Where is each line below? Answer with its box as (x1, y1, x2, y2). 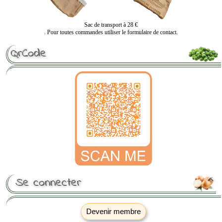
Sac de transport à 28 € (84, 21, 138, 29)
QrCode (10, 45, 46, 63)
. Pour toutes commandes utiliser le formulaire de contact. (44, 29, 178, 36)
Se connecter (15, 174, 81, 192)
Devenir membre (86, 207, 141, 216)
